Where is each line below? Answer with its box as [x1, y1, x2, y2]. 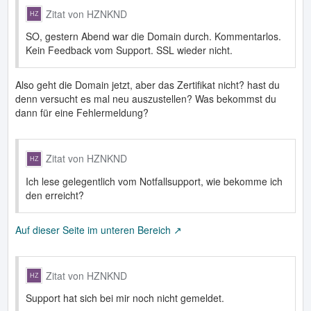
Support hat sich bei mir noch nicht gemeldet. [26, 290, 224, 305]
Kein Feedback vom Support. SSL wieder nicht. [26, 43, 233, 58]
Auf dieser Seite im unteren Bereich [15, 222, 171, 237]
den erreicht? [26, 187, 84, 202]
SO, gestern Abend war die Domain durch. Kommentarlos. [26, 29, 281, 44]
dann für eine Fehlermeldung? [15, 106, 149, 120]
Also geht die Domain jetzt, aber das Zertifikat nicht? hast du [15, 78, 280, 92]
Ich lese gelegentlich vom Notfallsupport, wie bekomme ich [26, 174, 283, 188]
